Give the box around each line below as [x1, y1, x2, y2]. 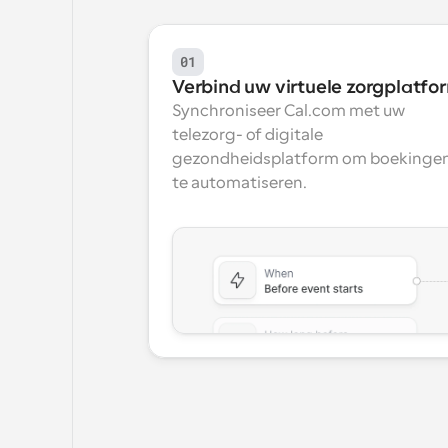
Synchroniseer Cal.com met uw [172, 102, 405, 120]
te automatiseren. [172, 174, 307, 192]
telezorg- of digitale [172, 126, 323, 144]
